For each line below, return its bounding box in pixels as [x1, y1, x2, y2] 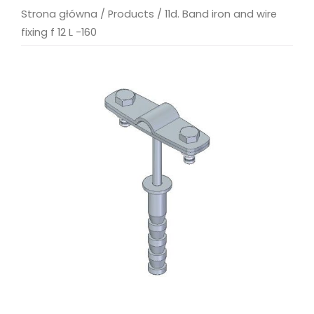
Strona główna [21, 7, 97, 21]
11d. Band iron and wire [165, 7, 277, 21]
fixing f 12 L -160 [21, 25, 97, 39]
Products [108, 7, 154, 21]
